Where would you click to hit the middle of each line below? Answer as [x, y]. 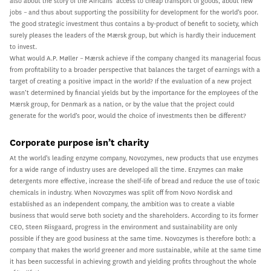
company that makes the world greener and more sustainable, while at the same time [135, 250]
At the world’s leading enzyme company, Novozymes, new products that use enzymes [134, 158]
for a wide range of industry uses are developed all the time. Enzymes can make [126, 169]
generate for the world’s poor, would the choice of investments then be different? [128, 116]
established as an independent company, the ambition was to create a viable [122, 204]
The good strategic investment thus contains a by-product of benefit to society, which [134, 24]
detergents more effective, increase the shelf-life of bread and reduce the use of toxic [135, 181]
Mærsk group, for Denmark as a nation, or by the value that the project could [122, 104]
